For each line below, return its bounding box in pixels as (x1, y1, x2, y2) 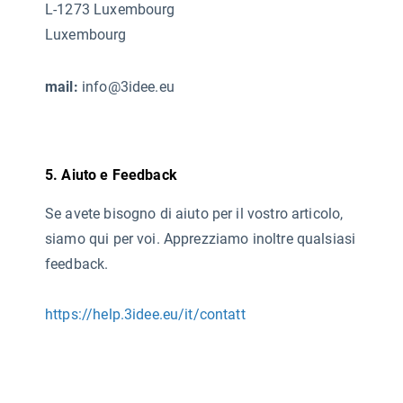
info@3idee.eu (77, 78, 175, 95)
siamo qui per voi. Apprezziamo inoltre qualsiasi (45, 230, 356, 247)
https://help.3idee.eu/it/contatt (45, 306, 246, 323)
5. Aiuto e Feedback (45, 166, 177, 184)
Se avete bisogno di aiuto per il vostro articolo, (45, 205, 344, 222)
